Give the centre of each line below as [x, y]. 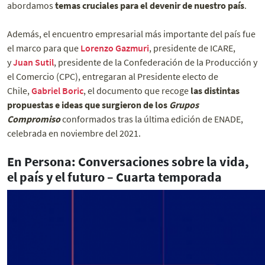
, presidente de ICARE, [192, 48]
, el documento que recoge [137, 91]
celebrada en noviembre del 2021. [74, 133]
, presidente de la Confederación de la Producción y [156, 62]
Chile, [19, 91]
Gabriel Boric [57, 91]
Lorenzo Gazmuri [115, 48]
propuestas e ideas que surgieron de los [88, 105]
